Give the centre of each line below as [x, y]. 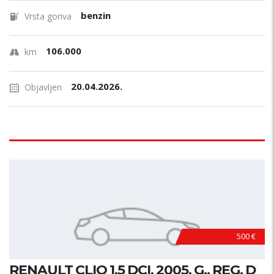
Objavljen [43, 87]
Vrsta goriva [48, 16]
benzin [96, 15]
